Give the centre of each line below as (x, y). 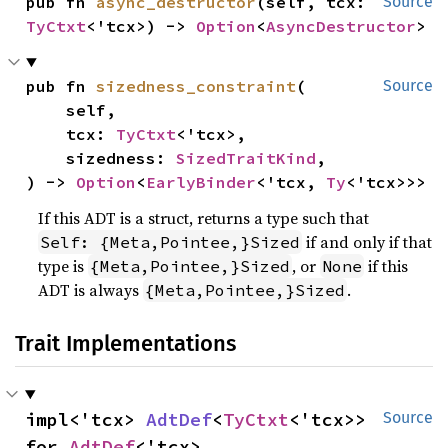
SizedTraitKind (246, 158)
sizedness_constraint (196, 86)
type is (63, 266)
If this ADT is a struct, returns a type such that (204, 218)
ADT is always (91, 290)
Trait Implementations (125, 343)
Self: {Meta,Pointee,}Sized (170, 242)
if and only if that (367, 242)
